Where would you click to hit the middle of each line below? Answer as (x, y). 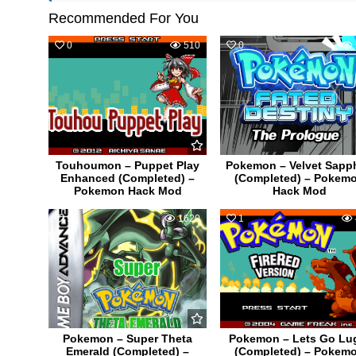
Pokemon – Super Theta (128, 339)
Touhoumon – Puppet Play (128, 166)
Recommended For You (124, 19)
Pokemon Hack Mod (128, 191)
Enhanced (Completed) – (128, 178)
